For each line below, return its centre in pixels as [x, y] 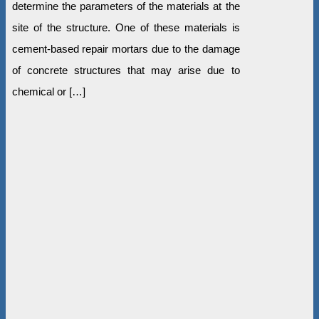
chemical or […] [48, 91]
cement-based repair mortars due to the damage [126, 48]
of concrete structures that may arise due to [126, 70]
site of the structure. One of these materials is [126, 27]
